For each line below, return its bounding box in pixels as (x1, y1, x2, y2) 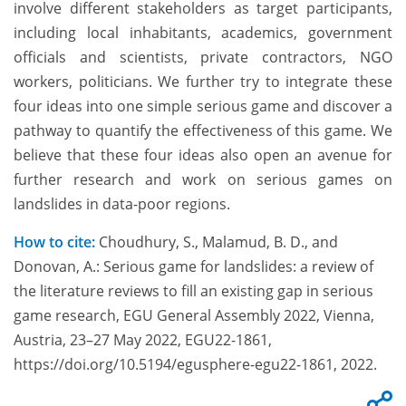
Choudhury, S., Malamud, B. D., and (95, 232, 338, 253)
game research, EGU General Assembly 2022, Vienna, (14, 305, 374, 326)
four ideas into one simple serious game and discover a (14, 96, 392, 117)
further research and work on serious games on (14, 169, 392, 190)
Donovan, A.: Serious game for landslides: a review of (14, 256, 373, 277)
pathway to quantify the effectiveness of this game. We (14, 121, 392, 141)
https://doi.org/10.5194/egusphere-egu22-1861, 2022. (14, 354, 377, 375)
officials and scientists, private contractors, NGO (14, 47, 392, 68)
